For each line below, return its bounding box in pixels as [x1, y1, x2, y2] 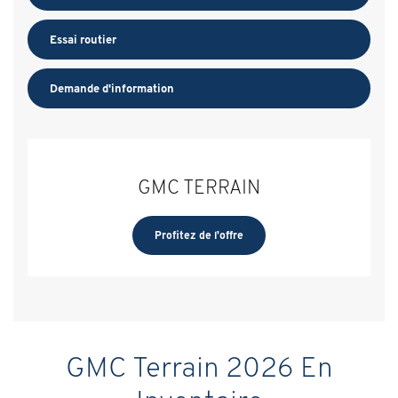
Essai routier [50, 31, 116, 47]
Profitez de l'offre [155, 227, 243, 242]
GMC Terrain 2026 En [65, 348, 333, 385]
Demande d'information [50, 80, 174, 96]
